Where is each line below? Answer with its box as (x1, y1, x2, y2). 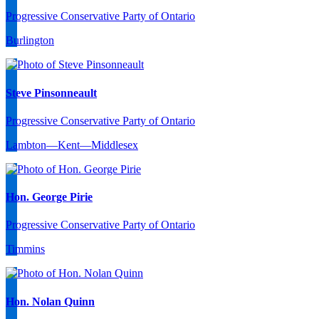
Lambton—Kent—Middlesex (6, 138, 138, 151)
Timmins (6, 243, 45, 256)
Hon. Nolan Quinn (6, 295, 95, 308)
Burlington (6, 34, 54, 47)
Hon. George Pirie (6, 191, 93, 204)
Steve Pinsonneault (6, 86, 97, 99)
